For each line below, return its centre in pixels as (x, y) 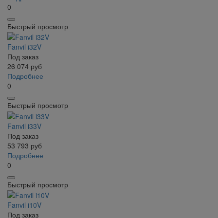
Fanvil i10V (24, 205)
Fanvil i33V (24, 126)
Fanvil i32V (24, 47)
